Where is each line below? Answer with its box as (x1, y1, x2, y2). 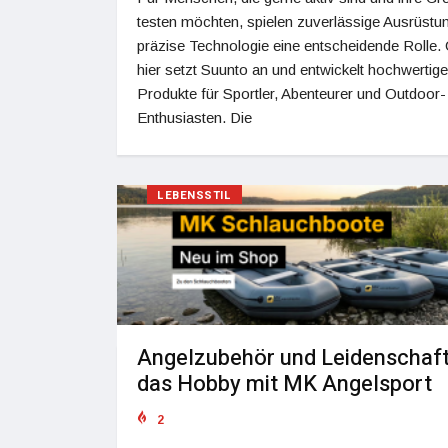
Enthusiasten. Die (137, 108, 252, 126)
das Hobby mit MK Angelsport (137, 368, 432, 401)
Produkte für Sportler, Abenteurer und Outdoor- (137, 84, 446, 102)
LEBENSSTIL (157, 186, 232, 204)
